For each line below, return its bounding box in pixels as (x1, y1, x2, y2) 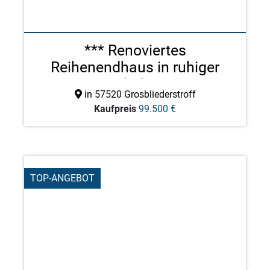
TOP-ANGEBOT (30, 172, 95, 184)
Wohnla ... (101, 75, 169, 93)
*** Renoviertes (84, 42, 186, 59)
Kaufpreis (94, 103, 136, 115)
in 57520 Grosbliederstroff (81, 89, 196, 100)
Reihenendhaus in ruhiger (51, 58, 219, 76)
